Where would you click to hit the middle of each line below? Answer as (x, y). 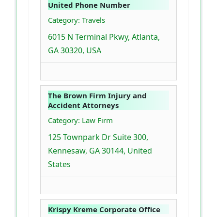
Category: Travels (77, 20)
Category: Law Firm (80, 120)
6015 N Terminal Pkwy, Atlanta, (104, 37)
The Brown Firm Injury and (97, 95)
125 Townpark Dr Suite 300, (98, 137)
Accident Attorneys (83, 105)
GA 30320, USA (75, 50)
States (59, 164)
